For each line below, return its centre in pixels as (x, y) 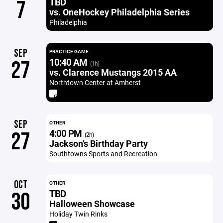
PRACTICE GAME (69, 51)
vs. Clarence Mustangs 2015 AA (113, 72)
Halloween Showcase (92, 204)
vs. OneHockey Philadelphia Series (119, 12)
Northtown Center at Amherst (95, 82)
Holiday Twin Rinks (78, 214)
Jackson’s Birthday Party (98, 143)
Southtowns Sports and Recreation (103, 154)
